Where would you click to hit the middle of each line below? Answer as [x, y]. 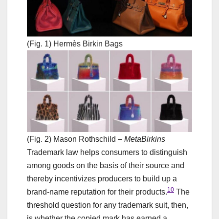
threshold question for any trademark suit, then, [108, 205]
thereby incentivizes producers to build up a [102, 178]
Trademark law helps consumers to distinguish [107, 152]
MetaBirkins [145, 139]
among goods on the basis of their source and [106, 165]
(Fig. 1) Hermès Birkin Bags [75, 44]
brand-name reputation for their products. [97, 192]
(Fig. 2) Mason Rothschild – [76, 139]
